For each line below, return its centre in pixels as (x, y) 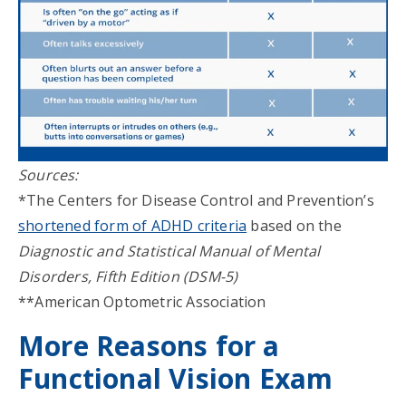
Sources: (48, 174)
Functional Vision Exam (176, 378)
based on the (294, 225)
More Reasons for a (149, 345)
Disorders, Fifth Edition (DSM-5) (128, 276)
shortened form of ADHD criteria (133, 225)
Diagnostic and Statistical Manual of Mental (169, 251)
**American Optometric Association (142, 301)
